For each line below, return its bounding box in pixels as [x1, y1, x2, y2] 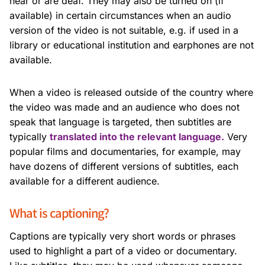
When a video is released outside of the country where [9, 86, 253, 99]
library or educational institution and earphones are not [9, 39, 254, 51]
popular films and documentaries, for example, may [9, 146, 241, 158]
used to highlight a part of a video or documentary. [9, 245, 237, 257]
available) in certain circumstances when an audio [9, 9, 231, 22]
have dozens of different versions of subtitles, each [9, 160, 238, 173]
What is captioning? [9, 204, 109, 222]
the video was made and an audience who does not [9, 101, 240, 114]
